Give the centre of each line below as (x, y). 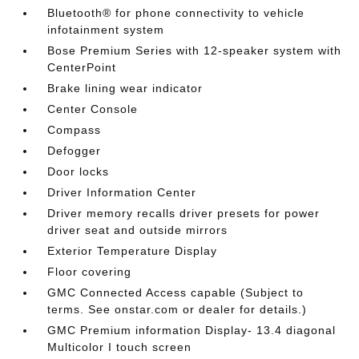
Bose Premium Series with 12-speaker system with (195, 50)
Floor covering (90, 271)
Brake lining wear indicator (125, 88)
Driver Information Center (122, 192)
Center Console (93, 109)
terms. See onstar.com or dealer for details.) (177, 309)
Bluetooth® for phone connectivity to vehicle (176, 12)
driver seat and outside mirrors (138, 230)
